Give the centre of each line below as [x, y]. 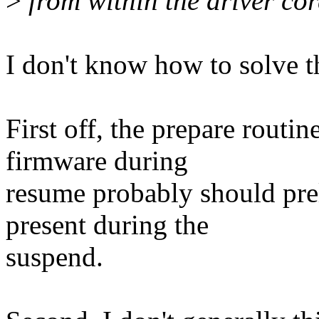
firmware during [97, 161]
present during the [107, 225]
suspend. [54, 257]
